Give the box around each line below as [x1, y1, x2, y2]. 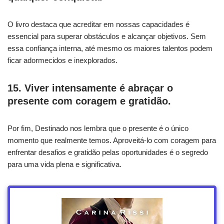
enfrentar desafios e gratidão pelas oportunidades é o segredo [7, 147, 208, 156]
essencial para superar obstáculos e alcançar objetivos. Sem [7, 31, 206, 40]
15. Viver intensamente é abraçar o [7, 82, 173, 93]
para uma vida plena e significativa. [7, 159, 121, 168]
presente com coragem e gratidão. [7, 95, 171, 106]
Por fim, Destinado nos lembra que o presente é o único [7, 123, 188, 132]
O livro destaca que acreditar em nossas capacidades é [7, 19, 189, 28]
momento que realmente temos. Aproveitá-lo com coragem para [7, 135, 216, 144]
